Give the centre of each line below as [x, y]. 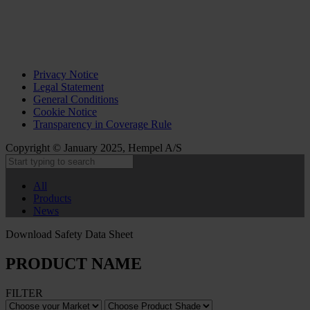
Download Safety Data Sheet [69, 234]
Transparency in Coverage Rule [102, 124]
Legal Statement [69, 86]
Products [52, 198]
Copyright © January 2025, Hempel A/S [94, 147]
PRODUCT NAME [74, 263]
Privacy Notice [66, 74]
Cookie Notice [65, 111]
